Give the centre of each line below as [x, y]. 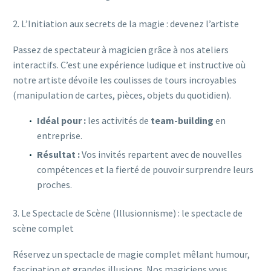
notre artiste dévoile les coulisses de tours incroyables [125, 80]
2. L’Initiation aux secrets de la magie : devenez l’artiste [126, 24]
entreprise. [60, 136]
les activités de [118, 121]
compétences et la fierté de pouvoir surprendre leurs [145, 170]
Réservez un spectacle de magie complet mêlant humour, [131, 254]
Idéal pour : [61, 121]
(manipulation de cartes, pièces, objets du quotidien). [122, 95]
